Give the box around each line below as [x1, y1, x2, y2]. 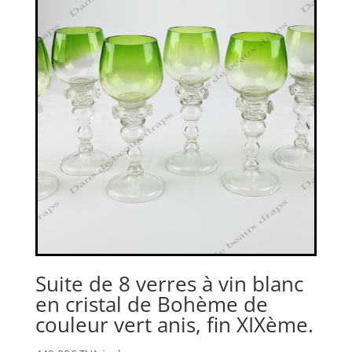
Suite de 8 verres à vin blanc [35, 269, 303, 298]
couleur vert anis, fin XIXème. [35, 310, 313, 339]
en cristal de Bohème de [35, 289, 268, 318]
